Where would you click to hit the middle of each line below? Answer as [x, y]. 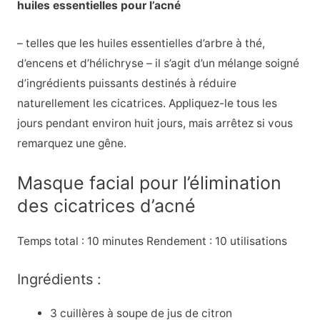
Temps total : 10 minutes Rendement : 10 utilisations [152, 241]
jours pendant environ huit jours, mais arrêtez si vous [155, 124]
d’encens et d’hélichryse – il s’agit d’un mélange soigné [158, 64]
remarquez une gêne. [71, 144]
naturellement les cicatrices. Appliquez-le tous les [147, 104]
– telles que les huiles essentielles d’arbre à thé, [141, 44]
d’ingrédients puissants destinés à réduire [126, 84]
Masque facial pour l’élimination [149, 182]
